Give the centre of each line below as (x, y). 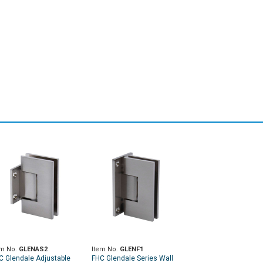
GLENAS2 (33, 249)
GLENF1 (131, 249)
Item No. (106, 249)
